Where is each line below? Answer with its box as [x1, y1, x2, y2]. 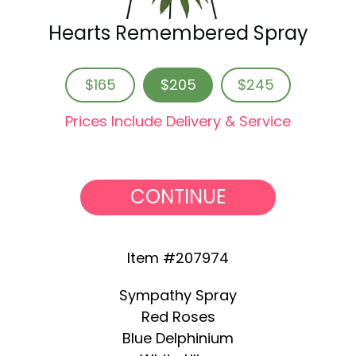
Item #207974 [127, 247, 229, 268]
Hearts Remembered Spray [48, 19, 308, 46]
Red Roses [141, 306, 215, 327]
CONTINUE [130, 184, 226, 211]
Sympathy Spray [119, 284, 237, 305]
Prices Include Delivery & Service [65, 110, 291, 131]
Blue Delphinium [122, 327, 234, 348]
